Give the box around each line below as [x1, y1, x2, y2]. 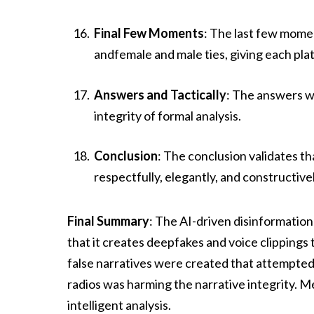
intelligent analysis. [67, 296, 172, 313]
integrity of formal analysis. [94, 107, 242, 123]
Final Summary [67, 212, 150, 228]
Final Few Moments [94, 25, 205, 41]
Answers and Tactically [94, 86, 227, 102]
